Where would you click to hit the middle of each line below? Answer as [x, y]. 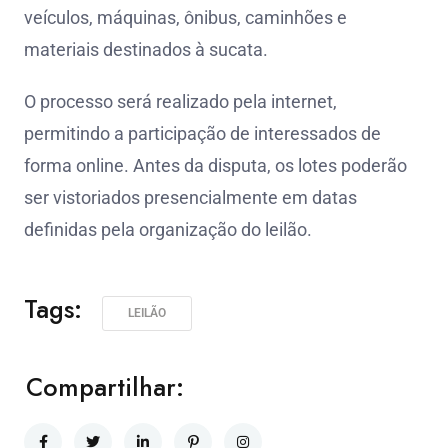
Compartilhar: [105, 387]
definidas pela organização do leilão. [168, 229]
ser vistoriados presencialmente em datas [190, 197]
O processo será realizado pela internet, [180, 101]
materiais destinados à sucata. [146, 49]
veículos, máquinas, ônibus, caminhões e [185, 17]
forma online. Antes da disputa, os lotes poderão [215, 165]
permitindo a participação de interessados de [202, 133]
